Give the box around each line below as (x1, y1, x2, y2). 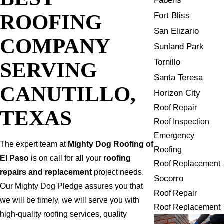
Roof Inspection (154, 117, 210, 126)
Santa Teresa (154, 72, 203, 82)
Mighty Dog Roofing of (68, 140, 153, 149)
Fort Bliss (154, 10, 190, 20)
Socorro (154, 173, 184, 183)
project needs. (92, 168, 144, 177)
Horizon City (154, 88, 201, 98)
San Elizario (154, 26, 199, 36)
